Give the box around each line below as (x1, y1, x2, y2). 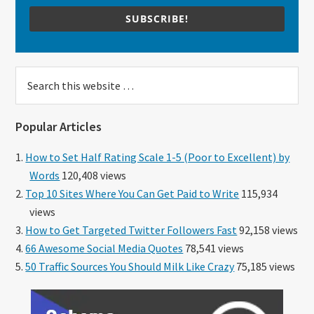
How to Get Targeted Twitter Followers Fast (25, 222, 238, 237)
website (15, 104, 56, 119)
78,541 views (183, 240, 245, 255)
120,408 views (60, 168, 127, 182)
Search (15, 68, 50, 83)
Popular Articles (15, 118, 102, 135)
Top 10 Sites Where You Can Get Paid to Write (25, 186, 240, 200)
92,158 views (237, 222, 299, 237)
